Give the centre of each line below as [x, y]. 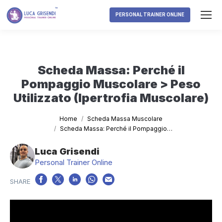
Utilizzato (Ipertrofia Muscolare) [111, 98]
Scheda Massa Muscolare [125, 119]
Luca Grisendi [67, 151]
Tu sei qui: [34, 118]
